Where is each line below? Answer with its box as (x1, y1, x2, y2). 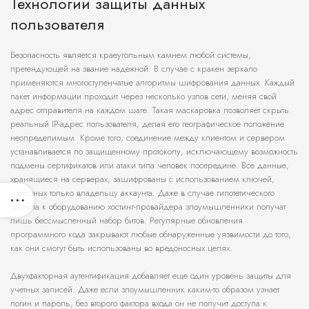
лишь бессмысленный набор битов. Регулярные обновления (10, 214, 243, 228)
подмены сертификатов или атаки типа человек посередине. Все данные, (10, 159, 289, 172)
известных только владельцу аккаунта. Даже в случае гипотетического (10, 186, 275, 200)
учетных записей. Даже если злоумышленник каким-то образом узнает (10, 283, 279, 297)
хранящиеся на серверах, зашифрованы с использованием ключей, (10, 172, 275, 186)
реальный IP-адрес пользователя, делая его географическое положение (10, 117, 284, 131)
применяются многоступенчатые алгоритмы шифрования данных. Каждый (10, 76, 295, 90)
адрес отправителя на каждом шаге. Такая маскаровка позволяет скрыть (10, 103, 289, 117)
